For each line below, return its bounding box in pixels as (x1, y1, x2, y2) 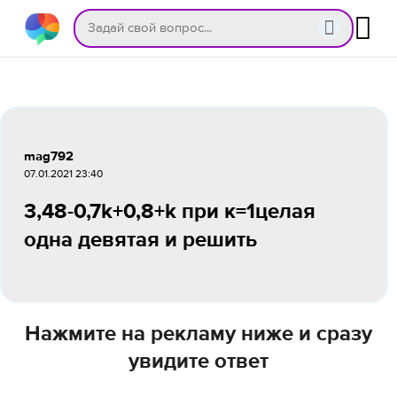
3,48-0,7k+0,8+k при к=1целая (24, 201, 315, 222)
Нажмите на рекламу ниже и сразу (25, 323, 372, 345)
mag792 (24, 150, 74, 163)
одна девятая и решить (24, 230, 257, 251)
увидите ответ (128, 351, 269, 372)
